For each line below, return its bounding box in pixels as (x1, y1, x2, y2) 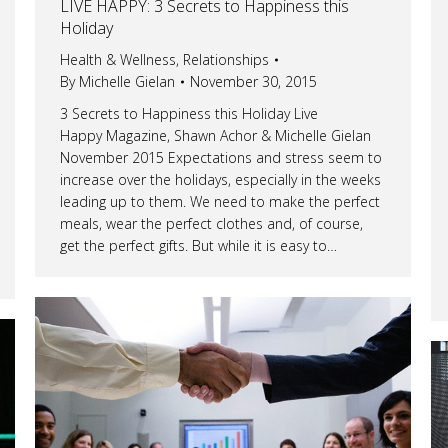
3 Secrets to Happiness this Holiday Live (60, 103, 318, 123)
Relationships (183, 49, 269, 69)
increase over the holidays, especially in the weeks (60, 169, 381, 189)
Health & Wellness (60, 49, 176, 69)
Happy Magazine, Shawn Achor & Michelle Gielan (60, 125, 371, 145)
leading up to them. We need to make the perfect (60, 191, 380, 211)
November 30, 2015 (190, 71, 317, 91)
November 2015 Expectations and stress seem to (60, 147, 382, 167)
